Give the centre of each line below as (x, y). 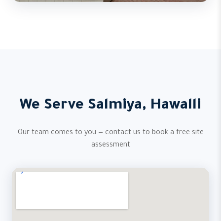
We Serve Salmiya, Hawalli (110, 106)
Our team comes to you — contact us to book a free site (110, 133)
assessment (110, 146)
